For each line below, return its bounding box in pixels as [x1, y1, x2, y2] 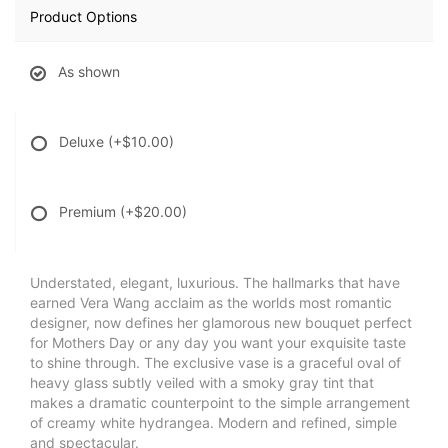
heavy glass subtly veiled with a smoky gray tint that [30, 373, 374, 391]
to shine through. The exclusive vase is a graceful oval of [30, 353, 401, 371]
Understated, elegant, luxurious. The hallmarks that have [30, 273, 400, 291]
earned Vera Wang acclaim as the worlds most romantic [30, 293, 392, 311]
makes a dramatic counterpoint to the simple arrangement [30, 393, 410, 411]
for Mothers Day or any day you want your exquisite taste [30, 333, 406, 351]
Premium [59, 202, 120, 220]
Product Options [30, 7, 137, 25]
